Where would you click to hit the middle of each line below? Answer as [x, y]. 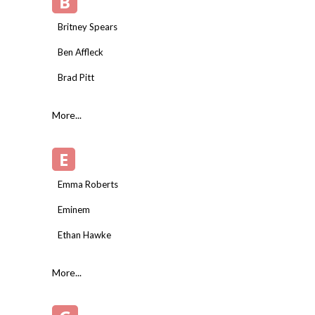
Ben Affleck [81, 52]
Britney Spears [88, 26]
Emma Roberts [88, 184]
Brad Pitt [76, 77]
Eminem [74, 209]
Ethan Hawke [84, 234]
